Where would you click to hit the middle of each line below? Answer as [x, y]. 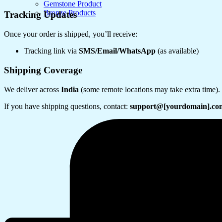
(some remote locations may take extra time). [149, 89]
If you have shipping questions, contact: [67, 106]
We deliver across [32, 89]
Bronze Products [70, 13]
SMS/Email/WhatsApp [117, 51]
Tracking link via [51, 51]
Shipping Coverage [43, 70]
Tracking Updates [40, 15]
